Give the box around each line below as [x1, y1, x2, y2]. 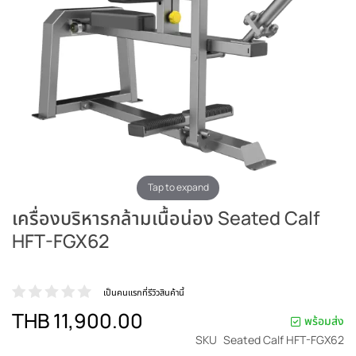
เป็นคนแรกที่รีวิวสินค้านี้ [103, 285, 184, 298]
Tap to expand [147, 180, 209, 195]
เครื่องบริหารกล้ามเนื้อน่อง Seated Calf [12, 204, 319, 230]
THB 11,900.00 [12, 306, 143, 335]
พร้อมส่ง [304, 312, 344, 328]
